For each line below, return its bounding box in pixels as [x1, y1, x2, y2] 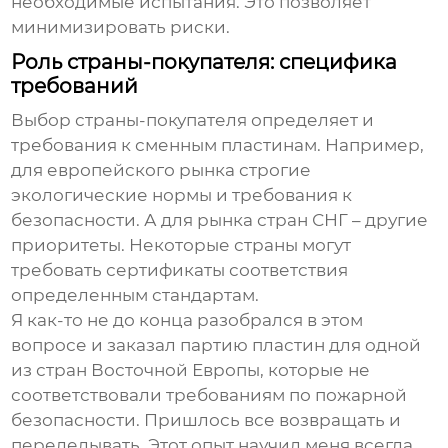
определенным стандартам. [11, 285, 260, 306]
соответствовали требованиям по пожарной [11, 385, 408, 406]
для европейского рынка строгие [11, 160, 312, 181]
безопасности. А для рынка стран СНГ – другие [11, 210, 429, 231]
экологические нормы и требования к [11, 185, 353, 206]
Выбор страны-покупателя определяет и [11, 110, 375, 131]
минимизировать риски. [11, 17, 231, 38]
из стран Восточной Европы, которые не [11, 360, 371, 381]
